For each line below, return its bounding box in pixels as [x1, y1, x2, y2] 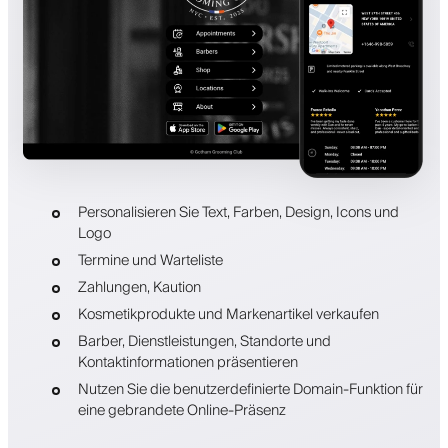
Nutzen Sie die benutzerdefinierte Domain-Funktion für [77, 376, 423, 402]
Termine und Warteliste [77, 247, 223, 273]
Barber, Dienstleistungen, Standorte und [77, 328, 331, 354]
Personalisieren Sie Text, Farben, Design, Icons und [77, 199, 399, 225]
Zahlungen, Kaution [77, 274, 201, 300]
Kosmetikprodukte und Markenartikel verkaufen [77, 301, 379, 327]
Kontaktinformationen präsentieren [77, 349, 298, 375]
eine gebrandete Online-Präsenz [77, 397, 286, 423]
